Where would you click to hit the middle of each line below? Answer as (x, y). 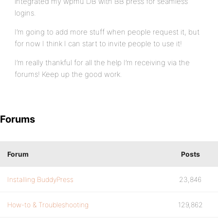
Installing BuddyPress (40, 179)
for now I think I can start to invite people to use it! (98, 44)
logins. (25, 13)
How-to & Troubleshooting (48, 205)
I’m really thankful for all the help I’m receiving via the (102, 63)
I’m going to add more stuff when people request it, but (107, 32)
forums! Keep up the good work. (68, 74)
